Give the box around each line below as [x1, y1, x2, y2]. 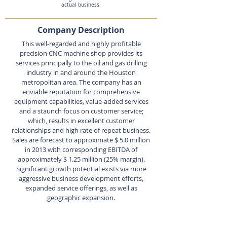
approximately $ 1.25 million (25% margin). [17, 155, 145, 164]
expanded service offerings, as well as [25, 183, 137, 193]
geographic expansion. [47, 193, 115, 202]
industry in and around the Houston [26, 68, 136, 77]
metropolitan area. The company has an [21, 78, 141, 87]
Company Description [37, 24, 125, 35]
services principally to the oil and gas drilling [15, 58, 147, 67]
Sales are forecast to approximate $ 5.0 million [12, 135, 150, 144]
